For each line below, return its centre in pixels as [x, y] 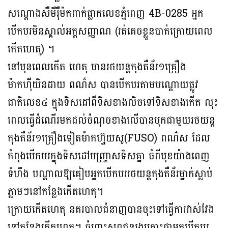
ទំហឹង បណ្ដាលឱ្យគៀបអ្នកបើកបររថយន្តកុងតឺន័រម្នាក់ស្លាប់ [110, 174]
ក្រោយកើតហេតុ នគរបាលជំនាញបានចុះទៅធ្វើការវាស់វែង [111, 210]
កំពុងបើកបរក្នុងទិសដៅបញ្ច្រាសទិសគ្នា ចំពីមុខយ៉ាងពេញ [109, 156]
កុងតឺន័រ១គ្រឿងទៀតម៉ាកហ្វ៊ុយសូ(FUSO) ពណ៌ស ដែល [109, 139]
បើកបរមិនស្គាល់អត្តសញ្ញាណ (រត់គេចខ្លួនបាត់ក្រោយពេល [110, 32]
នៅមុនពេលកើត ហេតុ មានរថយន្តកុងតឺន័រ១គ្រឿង [97, 67]
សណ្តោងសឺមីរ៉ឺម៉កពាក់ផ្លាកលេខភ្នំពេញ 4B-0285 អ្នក [106, 14]
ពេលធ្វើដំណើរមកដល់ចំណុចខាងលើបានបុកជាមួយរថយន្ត [111, 121]
